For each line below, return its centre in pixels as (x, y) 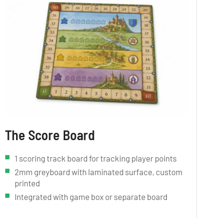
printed (27, 183)
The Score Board (50, 135)
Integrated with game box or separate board (91, 196)
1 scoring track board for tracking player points (96, 158)
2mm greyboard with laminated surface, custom (99, 172)
